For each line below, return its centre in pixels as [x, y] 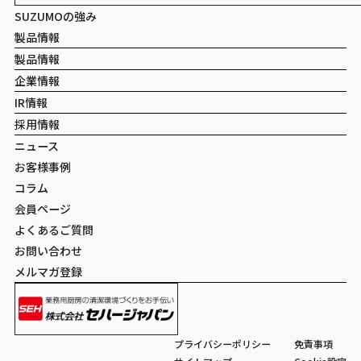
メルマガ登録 [48, 271]
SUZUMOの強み [56, 16]
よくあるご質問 [54, 229]
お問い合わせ [48, 250]
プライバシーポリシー [223, 343]
